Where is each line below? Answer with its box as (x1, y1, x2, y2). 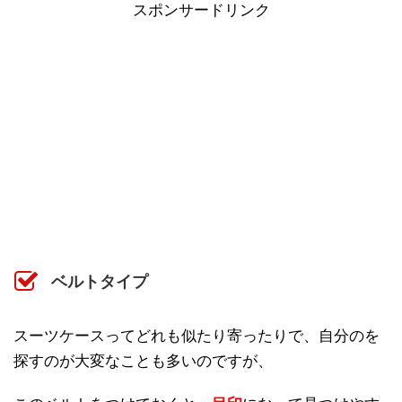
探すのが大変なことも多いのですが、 (13, 352, 273, 370)
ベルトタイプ (51, 272, 148, 291)
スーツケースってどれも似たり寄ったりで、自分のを (13, 327, 380, 345)
